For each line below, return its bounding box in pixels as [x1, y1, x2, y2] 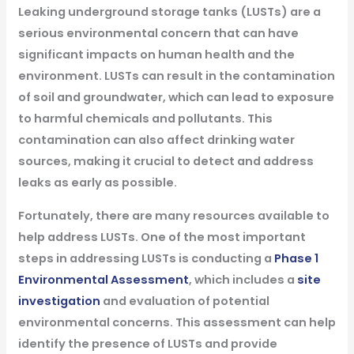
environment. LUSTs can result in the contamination [17, 67, 335, 84]
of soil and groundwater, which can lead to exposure [17, 88, 334, 105]
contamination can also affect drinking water [17, 131, 295, 148]
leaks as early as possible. [17, 174, 177, 190]
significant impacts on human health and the [17, 46, 295, 62]
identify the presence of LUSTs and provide [17, 335, 277, 352]
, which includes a [188, 271, 297, 288]
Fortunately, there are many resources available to [17, 207, 330, 224]
